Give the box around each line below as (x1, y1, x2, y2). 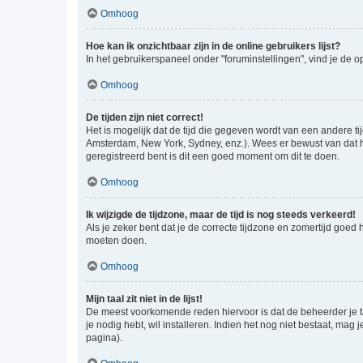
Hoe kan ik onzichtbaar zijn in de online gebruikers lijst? (86, 41, 340, 52)
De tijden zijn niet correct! (86, 112, 203, 123)
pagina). (86, 332, 122, 344)
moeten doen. (86, 235, 147, 246)
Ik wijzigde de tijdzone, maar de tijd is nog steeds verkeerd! (86, 209, 356, 220)
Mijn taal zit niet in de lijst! (86, 293, 203, 305)
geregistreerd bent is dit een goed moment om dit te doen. (86, 151, 340, 162)
